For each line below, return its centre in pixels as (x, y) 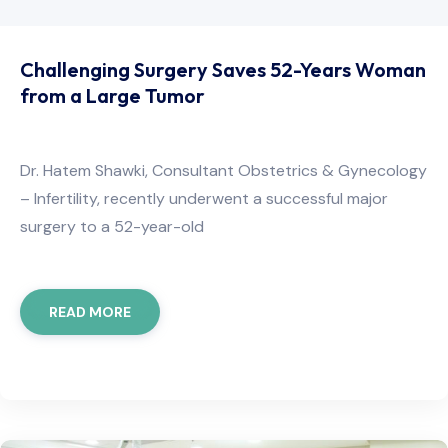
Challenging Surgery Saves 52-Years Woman (223, 69)
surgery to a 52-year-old (112, 226)
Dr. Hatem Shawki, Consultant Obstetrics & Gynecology (223, 170)
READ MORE (90, 311)
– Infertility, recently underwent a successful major (204, 198)
